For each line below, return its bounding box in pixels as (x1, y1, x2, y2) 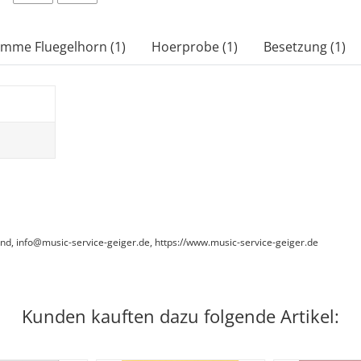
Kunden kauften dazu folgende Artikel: (22, 303, 339, 328)
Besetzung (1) (263, 38, 346, 56)
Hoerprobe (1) (151, 38, 238, 56)
